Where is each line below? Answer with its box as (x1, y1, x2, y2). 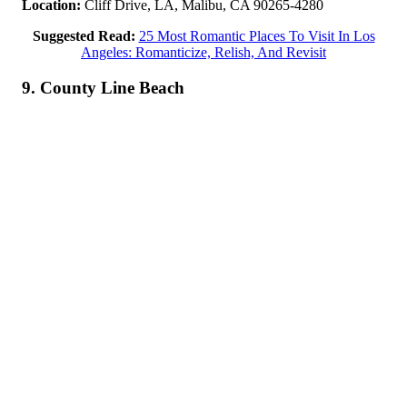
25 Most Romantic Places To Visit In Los (138, 28, 375, 44)
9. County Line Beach (22, 77, 184, 97)
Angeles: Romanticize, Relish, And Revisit (81, 45, 326, 60)
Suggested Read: (32, 28, 135, 44)
